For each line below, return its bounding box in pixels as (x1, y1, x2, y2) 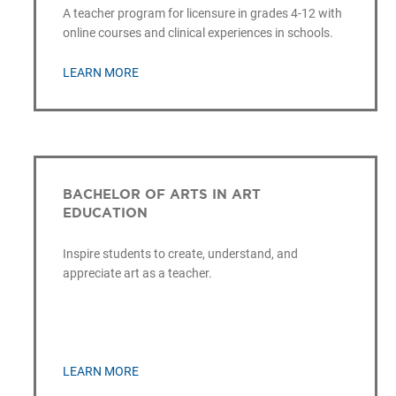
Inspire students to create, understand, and (62, 247, 298, 262)
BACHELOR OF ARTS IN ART (62, 187, 261, 202)
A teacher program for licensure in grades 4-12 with (62, 5, 342, 20)
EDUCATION (62, 205, 148, 221)
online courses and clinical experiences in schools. (62, 25, 333, 40)
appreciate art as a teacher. (62, 266, 212, 281)
